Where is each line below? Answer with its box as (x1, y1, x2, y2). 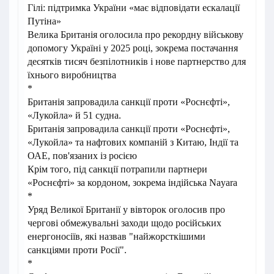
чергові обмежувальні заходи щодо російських (28, 218, 221, 228)
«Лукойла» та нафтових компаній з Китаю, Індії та (28, 137, 239, 147)
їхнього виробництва (28, 70, 116, 80)
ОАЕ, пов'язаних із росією (28, 150, 137, 161)
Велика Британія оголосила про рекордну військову (28, 29, 243, 40)
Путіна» (28, 16, 61, 26)
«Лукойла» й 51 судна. (28, 110, 121, 120)
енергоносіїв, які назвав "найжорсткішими (28, 231, 206, 242)
